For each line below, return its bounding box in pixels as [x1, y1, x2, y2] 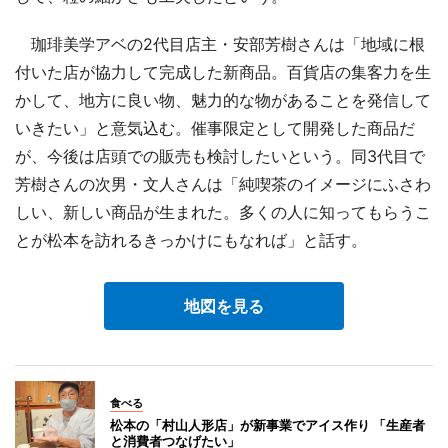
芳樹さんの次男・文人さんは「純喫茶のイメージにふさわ [15, 173, 431, 194]
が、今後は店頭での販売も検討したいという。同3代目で [15, 145, 425, 166]
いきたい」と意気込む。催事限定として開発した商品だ [15, 117, 415, 138]
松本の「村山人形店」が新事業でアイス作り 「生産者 [110, 416, 425, 433]
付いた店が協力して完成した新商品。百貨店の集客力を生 [15, 61, 431, 82]
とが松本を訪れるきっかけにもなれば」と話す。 [15, 229, 367, 250]
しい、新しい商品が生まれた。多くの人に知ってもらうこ [15, 201, 431, 222]
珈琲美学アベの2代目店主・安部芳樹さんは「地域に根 [15, 33, 425, 54]
